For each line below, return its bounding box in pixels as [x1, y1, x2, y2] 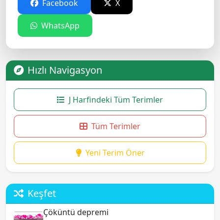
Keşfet [27, 187, 56, 200]
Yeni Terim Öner [85, 147, 145, 159]
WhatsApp [39, 20, 80, 31]
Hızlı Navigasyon [27, 63, 102, 77]
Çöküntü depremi [43, 207, 109, 218]
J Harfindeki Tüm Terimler [69, 94, 163, 106]
